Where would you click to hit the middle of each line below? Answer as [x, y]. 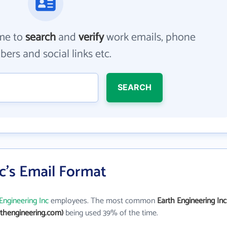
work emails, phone [150, 37]
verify [91, 37]
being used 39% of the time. [111, 213]
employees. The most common [103, 201]
